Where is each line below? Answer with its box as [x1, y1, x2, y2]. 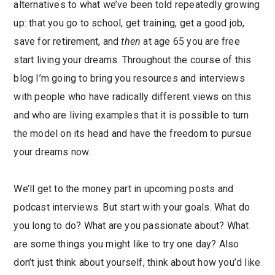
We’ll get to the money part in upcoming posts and [14, 183, 234, 195]
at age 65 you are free [141, 36, 240, 48]
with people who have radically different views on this [14, 91, 252, 103]
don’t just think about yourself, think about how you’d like [14, 257, 261, 269]
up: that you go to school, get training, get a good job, [14, 17, 245, 29]
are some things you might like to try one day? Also [14, 238, 239, 250]
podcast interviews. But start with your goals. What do [14, 201, 250, 214]
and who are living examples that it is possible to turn [14, 109, 249, 122]
